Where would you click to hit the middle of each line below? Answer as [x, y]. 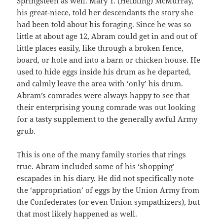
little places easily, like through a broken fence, [100, 48]
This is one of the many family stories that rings [102, 154]
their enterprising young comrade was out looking [106, 107]
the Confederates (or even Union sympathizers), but [109, 202]
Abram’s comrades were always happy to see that [103, 95]
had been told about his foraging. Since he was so [104, 24]
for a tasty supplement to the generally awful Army [107, 119]
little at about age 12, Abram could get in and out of [107, 36]
